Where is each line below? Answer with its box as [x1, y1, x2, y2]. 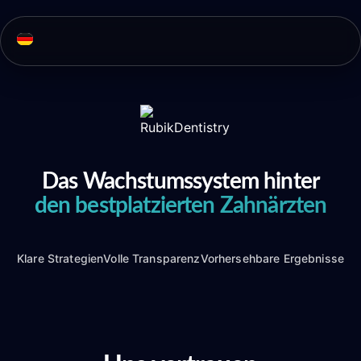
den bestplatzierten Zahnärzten [34, 193, 327, 217]
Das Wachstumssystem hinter [41, 169, 320, 193]
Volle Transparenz [103, 251, 201, 265]
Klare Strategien [16, 251, 104, 265]
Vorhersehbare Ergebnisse [200, 251, 344, 265]
